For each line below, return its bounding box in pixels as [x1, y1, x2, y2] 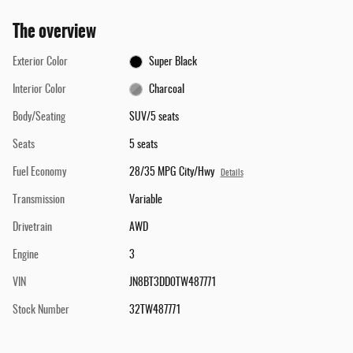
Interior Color [13, 84, 66, 95]
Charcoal [149, 84, 185, 95]
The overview [13, 17, 96, 44]
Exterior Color [13, 56, 68, 68]
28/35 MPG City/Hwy [128, 166, 214, 178]
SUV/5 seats [128, 111, 179, 123]
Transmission [13, 194, 65, 206]
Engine [13, 249, 39, 261]
